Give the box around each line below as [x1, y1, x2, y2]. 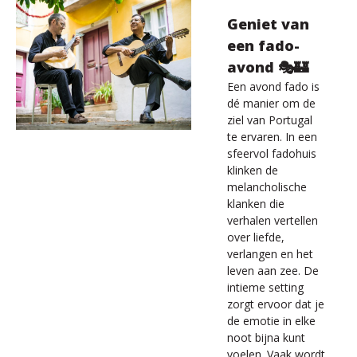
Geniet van [227, 14, 309, 33]
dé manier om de [227, 96, 316, 111]
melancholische [227, 179, 307, 194]
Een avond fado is [227, 79, 320, 94]
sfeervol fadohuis [227, 146, 316, 161]
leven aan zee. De [227, 263, 319, 278]
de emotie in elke [227, 313, 316, 328]
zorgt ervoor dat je [227, 296, 324, 312]
